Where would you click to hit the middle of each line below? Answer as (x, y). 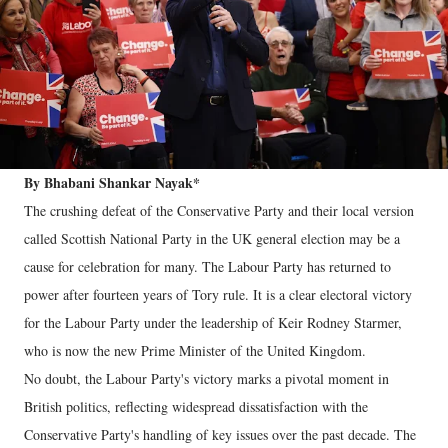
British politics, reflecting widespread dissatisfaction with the (196, 406)
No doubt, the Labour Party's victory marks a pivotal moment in (206, 378)
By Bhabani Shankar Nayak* (114, 182)
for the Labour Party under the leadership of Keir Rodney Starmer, (213, 322)
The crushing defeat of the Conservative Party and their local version (219, 210)
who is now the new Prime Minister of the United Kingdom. (197, 350)
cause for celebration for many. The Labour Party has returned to (207, 266)
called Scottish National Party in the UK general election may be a (212, 238)
